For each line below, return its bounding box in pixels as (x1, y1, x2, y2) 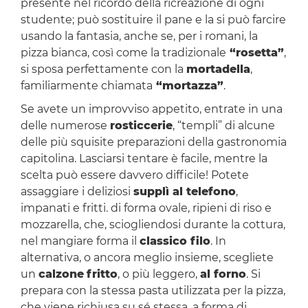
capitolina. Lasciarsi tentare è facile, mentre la (20, 152, 267, 166)
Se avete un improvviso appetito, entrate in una (20, 102, 283, 116)
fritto (86, 267, 118, 281)
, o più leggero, (117, 267, 200, 281)
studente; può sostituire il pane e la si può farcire (20, 13, 286, 27)
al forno (199, 267, 246, 281)
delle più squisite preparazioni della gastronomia (20, 135, 287, 149)
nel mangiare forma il (20, 234, 140, 248)
